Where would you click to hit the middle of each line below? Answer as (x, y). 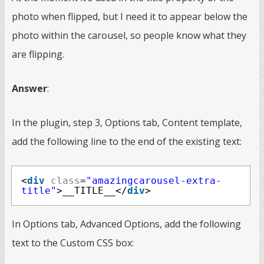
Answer (29, 88)
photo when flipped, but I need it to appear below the (130, 16)
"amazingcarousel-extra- (154, 181)
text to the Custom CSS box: (73, 243)
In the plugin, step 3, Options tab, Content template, (127, 123)
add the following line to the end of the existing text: (127, 141)
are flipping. (38, 54)
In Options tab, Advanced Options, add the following (126, 224)
